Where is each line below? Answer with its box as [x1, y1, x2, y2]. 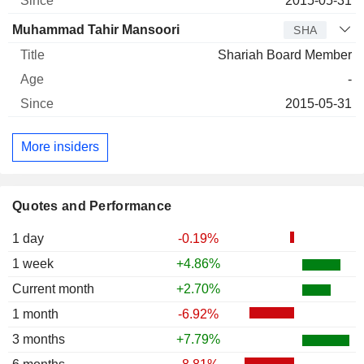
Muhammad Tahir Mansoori [12, 22, 180, 37]
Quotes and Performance [12, 199, 172, 214]
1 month [12, 307, 58, 322]
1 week [12, 257, 54, 271]
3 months [12, 332, 65, 347]
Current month [12, 282, 94, 297]
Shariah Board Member [218, 47, 352, 62]
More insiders [21, 140, 99, 154]
